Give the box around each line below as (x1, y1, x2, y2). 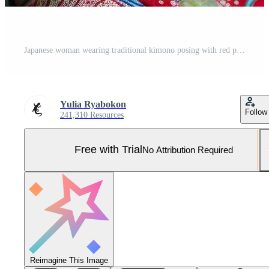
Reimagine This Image (30, 255, 108, 265)
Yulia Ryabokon (60, 98, 126, 109)
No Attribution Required (142, 145, 233, 156)
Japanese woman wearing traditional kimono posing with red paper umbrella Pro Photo (237, 45, 245, 55)
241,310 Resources (60, 110, 124, 119)
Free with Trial (74, 144, 142, 156)
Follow (245, 107, 267, 116)
